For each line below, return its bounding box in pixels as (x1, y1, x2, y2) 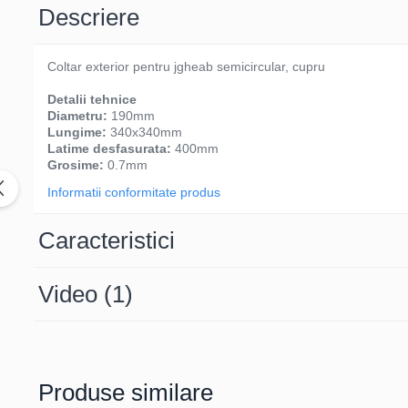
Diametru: (47, 108, 111, 123)
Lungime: (47, 125, 110, 139)
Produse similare (38, 379, 213, 406)
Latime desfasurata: (47, 141, 175, 156)
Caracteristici (38, 227, 175, 254)
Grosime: (47, 158, 107, 172)
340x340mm (110, 125, 182, 139)
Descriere (38, 4, 139, 31)
